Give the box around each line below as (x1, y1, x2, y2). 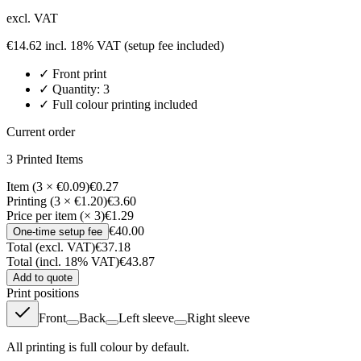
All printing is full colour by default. (6, 340, 189, 355)
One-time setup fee (13, 226, 102, 239)
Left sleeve (118, 311, 174, 326)
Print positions (6, 286, 79, 301)
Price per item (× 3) (6, 209, 105, 223)
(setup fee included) (121, 39, 224, 53)
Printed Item (13, 152, 78, 167)
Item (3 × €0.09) (6, 180, 89, 194)
